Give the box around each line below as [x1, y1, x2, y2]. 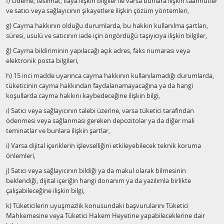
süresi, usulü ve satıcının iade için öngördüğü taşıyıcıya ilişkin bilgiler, [6, 31, 207, 40]
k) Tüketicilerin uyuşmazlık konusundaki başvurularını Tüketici [6, 201, 188, 210]
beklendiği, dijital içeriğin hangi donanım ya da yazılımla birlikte [6, 176, 191, 185]
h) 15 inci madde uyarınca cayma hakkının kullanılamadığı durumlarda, [6, 71, 214, 80]
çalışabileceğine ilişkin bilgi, [6, 186, 84, 195]
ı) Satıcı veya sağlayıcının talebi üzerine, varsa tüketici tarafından [6, 106, 194, 115]
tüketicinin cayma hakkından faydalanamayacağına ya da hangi [6, 81, 193, 90]
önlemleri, [6, 151, 35, 160]
